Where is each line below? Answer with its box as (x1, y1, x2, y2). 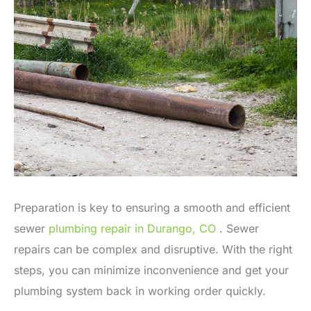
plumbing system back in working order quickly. (14, 284, 266, 299)
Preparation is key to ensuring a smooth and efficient (14, 201, 290, 215)
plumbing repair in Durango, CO (49, 221, 216, 236)
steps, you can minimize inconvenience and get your (14, 263, 289, 278)
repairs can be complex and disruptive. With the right (14, 242, 292, 257)
